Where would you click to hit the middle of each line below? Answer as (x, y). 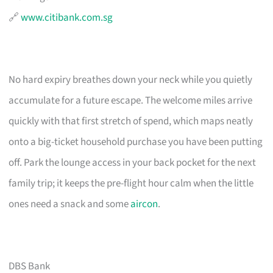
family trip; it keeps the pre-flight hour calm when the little (131, 183)
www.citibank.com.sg (67, 17)
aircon (144, 204)
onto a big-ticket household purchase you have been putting (136, 142)
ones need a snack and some (70, 204)
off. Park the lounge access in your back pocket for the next (133, 162)
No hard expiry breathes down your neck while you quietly (131, 80)
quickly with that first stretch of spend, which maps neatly (131, 121)
